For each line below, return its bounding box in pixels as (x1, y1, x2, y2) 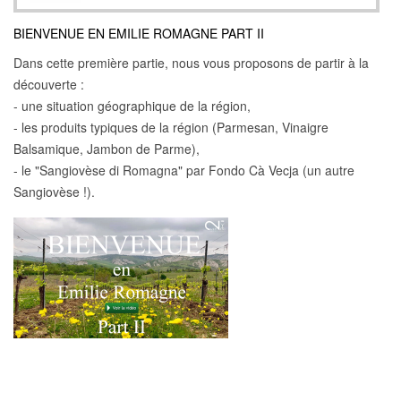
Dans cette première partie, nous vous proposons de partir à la (13, 54, 369, 73)
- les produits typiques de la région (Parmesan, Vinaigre (13, 118, 328, 137)
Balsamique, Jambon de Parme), (13, 140, 200, 158)
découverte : (13, 75, 84, 94)
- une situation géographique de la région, (13, 97, 251, 115)
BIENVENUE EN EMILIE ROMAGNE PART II (13, 24, 264, 43)
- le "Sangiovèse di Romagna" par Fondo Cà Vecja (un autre (13, 161, 354, 180)
